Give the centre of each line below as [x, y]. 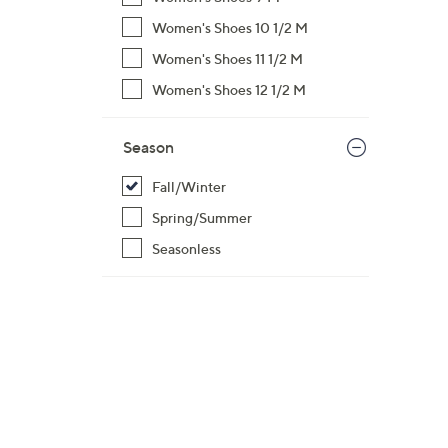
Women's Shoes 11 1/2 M [227, 58]
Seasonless [186, 248]
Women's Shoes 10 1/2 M [230, 27]
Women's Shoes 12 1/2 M [229, 89]
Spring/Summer [202, 217]
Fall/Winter [189, 186]
